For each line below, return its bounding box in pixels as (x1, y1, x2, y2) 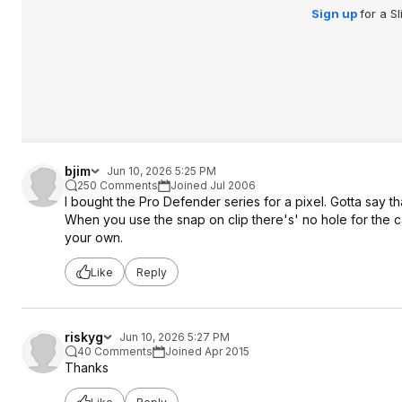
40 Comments (77, 345, 153, 358)
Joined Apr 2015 (165, 345, 249, 358)
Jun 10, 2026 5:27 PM (119, 330, 230, 344)
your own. (65, 230, 123, 245)
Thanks (65, 360, 109, 375)
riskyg (65, 329, 103, 345)
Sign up (310, 6, 360, 21)
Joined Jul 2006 (170, 179, 256, 192)
